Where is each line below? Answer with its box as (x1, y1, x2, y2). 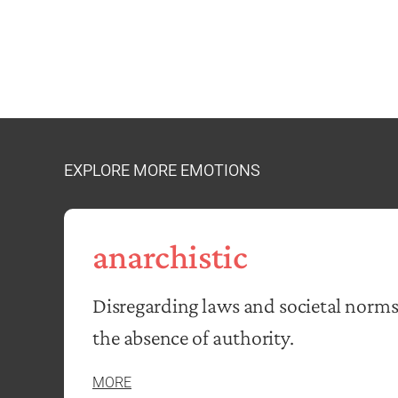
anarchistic (92, 237, 248, 276)
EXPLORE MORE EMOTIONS (64, 161, 260, 180)
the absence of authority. (92, 325, 294, 350)
